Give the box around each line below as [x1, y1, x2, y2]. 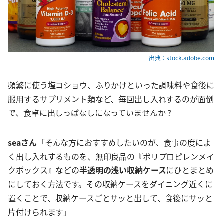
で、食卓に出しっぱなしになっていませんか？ [8, 106, 181, 118]
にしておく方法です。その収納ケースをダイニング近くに [8, 177, 213, 190]
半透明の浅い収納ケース [79, 164, 166, 176]
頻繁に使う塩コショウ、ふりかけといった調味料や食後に [8, 78, 214, 91]
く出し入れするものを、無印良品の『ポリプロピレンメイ [8, 150, 214, 162]
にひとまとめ [166, 164, 214, 176]
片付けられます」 [8, 205, 71, 218]
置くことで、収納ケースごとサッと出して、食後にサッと [8, 191, 213, 204]
